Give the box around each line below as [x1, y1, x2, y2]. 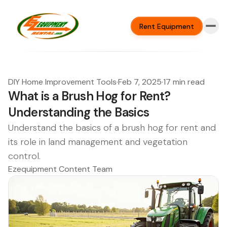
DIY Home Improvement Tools [8, 77, 117, 87]
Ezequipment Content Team [8, 164, 112, 174]
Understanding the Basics [8, 104, 149, 120]
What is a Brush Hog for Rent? [8, 88, 171, 104]
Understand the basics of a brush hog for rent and [8, 122, 216, 134]
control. [8, 150, 41, 162]
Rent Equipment [139, 21, 194, 31]
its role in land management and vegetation [8, 136, 187, 148]
